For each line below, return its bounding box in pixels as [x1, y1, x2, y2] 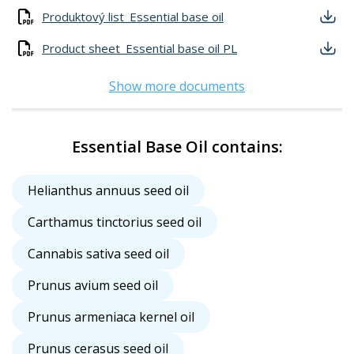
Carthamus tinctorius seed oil [28, 213, 201, 232]
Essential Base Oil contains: [71, 136, 283, 158]
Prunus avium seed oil [28, 277, 158, 295]
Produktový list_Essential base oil [42, 9, 224, 25]
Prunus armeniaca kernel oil [28, 308, 194, 326]
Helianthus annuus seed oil [28, 182, 189, 200]
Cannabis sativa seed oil [28, 245, 169, 263]
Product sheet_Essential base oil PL [42, 40, 237, 57]
